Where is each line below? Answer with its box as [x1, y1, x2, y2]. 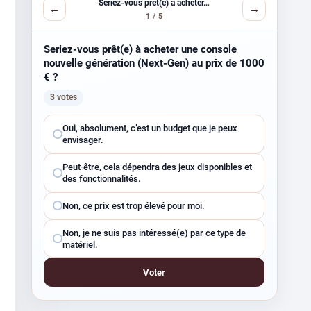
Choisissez [43, 116, 96, 130]
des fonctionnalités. [62, 173, 141, 184]
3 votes [50, 92, 78, 103]
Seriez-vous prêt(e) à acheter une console [44, 42, 237, 56]
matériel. [62, 239, 98, 250]
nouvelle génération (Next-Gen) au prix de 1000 [44, 56, 265, 69]
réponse [43, 151, 83, 165]
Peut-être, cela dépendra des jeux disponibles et [62, 161, 252, 172]
